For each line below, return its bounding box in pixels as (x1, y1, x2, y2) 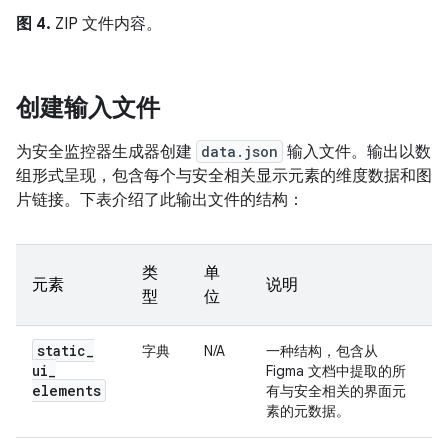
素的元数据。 (266, 402, 350, 421)
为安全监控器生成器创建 (16, 142, 196, 163)
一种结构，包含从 (266, 342, 378, 361)
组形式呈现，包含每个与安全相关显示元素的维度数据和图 (16, 166, 432, 187)
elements (32, 381, 101, 401)
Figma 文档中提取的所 (266, 362, 406, 381)
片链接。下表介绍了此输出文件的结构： (16, 190, 304, 211)
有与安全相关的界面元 (266, 382, 406, 401)
